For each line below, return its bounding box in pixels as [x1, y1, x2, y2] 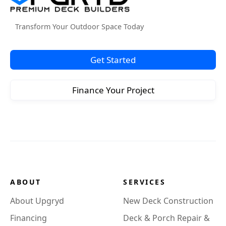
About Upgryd [10, 195, 64, 206]
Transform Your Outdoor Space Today [15, 21, 144, 31]
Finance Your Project [72, 84, 154, 96]
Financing [10, 212, 47, 223]
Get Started [90, 53, 136, 66]
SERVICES [123, 177, 165, 187]
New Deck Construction [123, 195, 213, 206]
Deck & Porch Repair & [123, 212, 210, 223]
